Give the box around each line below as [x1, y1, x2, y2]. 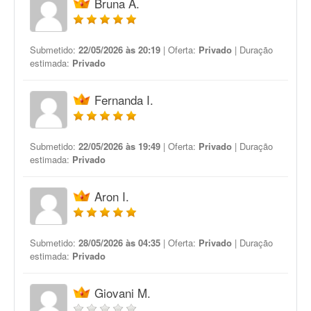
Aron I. [94, 187, 129, 205]
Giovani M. [94, 284, 151, 301]
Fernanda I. [94, 91, 153, 108]
